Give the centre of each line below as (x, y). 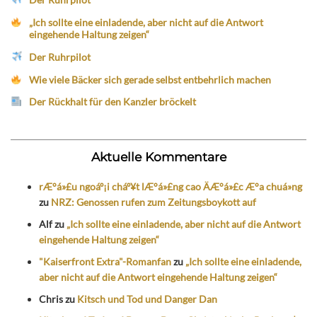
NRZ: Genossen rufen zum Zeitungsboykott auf (154, 202)
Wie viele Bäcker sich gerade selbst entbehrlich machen (150, 79)
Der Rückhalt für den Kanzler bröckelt (113, 102)
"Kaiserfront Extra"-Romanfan (105, 261)
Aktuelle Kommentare (158, 157)
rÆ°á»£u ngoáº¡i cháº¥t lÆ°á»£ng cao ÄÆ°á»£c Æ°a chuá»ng (171, 187)
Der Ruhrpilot (60, 57)
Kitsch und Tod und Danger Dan (147, 299)
